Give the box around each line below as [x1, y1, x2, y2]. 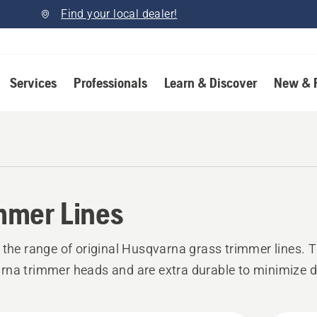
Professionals [73, 74, 147, 91]
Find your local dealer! [61, 7, 178, 21]
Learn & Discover [163, 74, 257, 91]
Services [9, 74, 57, 91]
